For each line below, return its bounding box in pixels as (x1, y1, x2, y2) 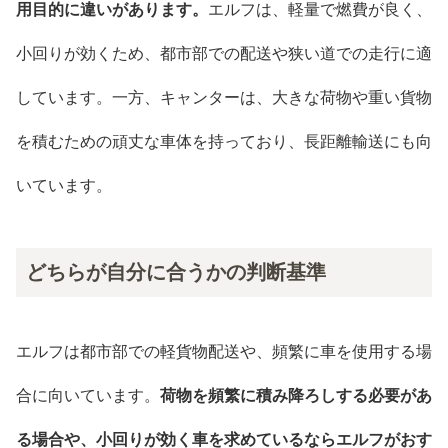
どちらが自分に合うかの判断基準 (26, 261, 326, 284)
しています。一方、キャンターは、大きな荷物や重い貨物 (16, 89, 432, 107)
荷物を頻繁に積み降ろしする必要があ (160, 386, 432, 404)
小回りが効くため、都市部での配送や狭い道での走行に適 (16, 45, 432, 63)
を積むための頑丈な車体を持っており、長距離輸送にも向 (16, 133, 432, 151)
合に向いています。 (16, 386, 160, 404)
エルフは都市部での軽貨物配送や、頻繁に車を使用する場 (16, 342, 432, 360)
